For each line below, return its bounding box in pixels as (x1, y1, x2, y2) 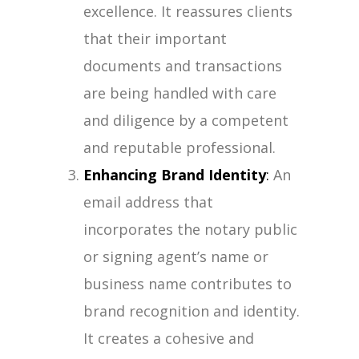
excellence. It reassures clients (83, 2, 292, 21)
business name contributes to (83, 274, 292, 293)
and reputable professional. (83, 138, 276, 157)
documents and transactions (83, 56, 282, 75)
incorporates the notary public (83, 220, 297, 239)
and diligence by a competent (83, 111, 288, 130)
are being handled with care (83, 83, 276, 103)
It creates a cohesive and (83, 329, 254, 348)
